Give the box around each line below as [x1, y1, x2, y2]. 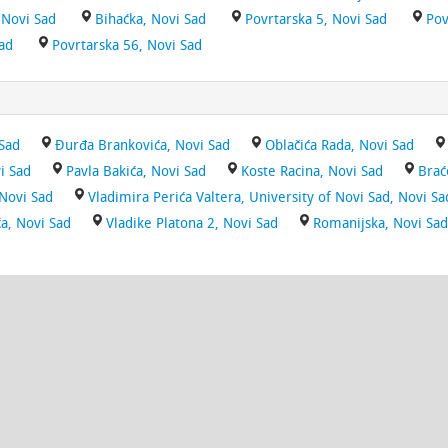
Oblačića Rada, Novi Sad [265, 137, 414, 154]
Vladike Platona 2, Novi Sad [106, 215, 278, 232]
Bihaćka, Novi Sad [95, 11, 206, 28]
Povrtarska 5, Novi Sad [245, 11, 387, 28]
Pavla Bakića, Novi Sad [66, 163, 206, 180]
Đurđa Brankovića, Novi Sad [55, 137, 230, 154]
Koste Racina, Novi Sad [241, 163, 383, 180]
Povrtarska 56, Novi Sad [52, 37, 202, 54]
